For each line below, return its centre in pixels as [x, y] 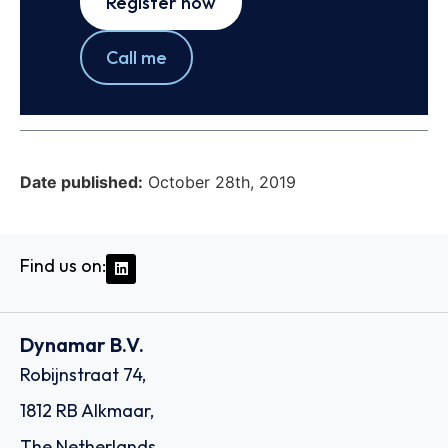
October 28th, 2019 [222, 181]
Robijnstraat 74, [83, 375]
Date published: [81, 181]
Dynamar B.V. [82, 345]
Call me [136, 58]
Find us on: [63, 265]
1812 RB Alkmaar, [87, 411]
